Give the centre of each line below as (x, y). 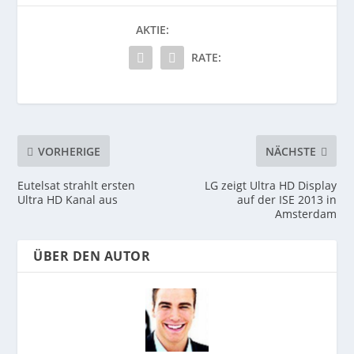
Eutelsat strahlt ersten (77, 186)
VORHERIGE (70, 151)
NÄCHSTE (290, 151)
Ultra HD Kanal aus (68, 200)
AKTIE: (153, 30)
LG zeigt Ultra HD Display (270, 186)
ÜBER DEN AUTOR (92, 256)
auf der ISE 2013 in (286, 200)
